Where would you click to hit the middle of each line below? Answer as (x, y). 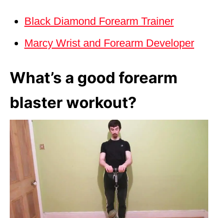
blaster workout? (73, 102)
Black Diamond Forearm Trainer (99, 21)
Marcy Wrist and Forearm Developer (109, 43)
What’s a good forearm (94, 77)
